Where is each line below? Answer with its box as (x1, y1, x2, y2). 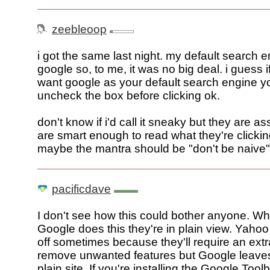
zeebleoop (52, 23, 107, 36)
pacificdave (52, 183, 111, 196)
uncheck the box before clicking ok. (37, 89, 220, 102)
